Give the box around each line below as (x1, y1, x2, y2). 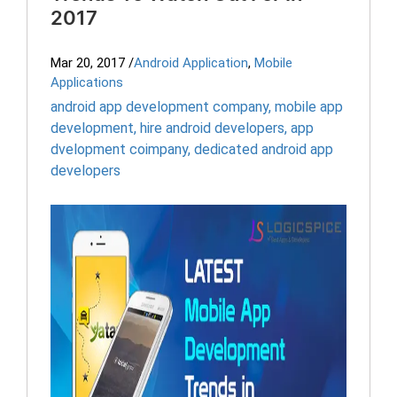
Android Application (134, 55, 248, 71)
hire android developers (140, 120, 284, 136)
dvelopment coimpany (51, 141, 188, 158)
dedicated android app (194, 141, 333, 158)
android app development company (51, 98, 269, 115)
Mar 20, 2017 (51, 55, 125, 71)
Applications (51, 74, 123, 90)
